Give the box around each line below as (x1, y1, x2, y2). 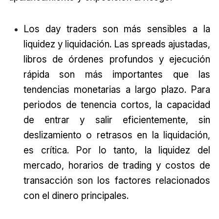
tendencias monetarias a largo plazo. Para (23, 84, 211, 96)
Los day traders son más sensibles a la (23, 23, 211, 35)
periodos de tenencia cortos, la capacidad (23, 99, 211, 111)
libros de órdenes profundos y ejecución (23, 53, 211, 66)
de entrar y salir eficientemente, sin (23, 114, 211, 126)
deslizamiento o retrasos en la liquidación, (23, 129, 211, 141)
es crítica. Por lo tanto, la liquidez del (23, 144, 211, 156)
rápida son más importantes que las (23, 68, 211, 81)
